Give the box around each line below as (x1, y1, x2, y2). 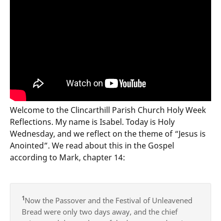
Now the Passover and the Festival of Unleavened (24, 195, 192, 205)
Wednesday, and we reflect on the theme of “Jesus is (10, 128, 206, 140)
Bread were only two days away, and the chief (21, 206, 178, 217)
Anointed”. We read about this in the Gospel (10, 140, 174, 151)
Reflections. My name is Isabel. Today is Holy (10, 116, 175, 128)
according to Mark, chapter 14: (10, 152, 125, 163)
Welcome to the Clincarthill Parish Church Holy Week (10, 105, 206, 116)
